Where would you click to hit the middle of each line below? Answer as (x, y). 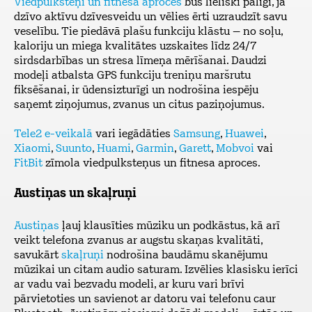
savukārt (38, 256)
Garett (195, 149)
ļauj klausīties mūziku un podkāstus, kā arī (170, 226)
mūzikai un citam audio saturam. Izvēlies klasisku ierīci (156, 270)
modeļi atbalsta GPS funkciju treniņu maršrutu (132, 76)
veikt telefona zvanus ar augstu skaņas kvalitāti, (138, 241)
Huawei (244, 134)
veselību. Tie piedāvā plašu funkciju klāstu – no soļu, (148, 32)
